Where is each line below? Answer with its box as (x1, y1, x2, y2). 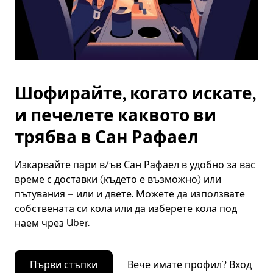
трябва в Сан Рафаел (15, 127, 199, 147)
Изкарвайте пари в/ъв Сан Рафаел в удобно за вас (15, 159, 255, 171)
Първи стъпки (30, 259, 97, 271)
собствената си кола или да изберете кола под (15, 203, 237, 214)
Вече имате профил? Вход (127, 259, 252, 271)
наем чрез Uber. (15, 218, 90, 229)
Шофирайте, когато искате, (15, 83, 256, 104)
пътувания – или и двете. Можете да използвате (15, 188, 245, 200)
